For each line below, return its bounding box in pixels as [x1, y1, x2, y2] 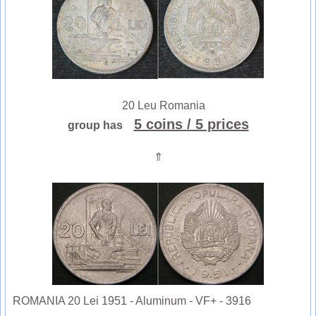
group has [67, 119, 131, 132]
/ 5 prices [186, 116, 249, 133]
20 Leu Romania [111, 99, 205, 112]
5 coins [133, 116, 183, 133]
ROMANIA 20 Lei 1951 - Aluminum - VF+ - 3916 [13, 295, 251, 308]
